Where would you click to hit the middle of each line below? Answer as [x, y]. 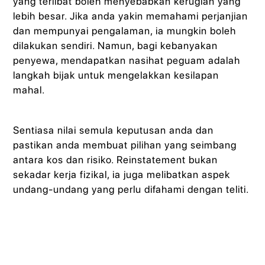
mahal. [29, 90]
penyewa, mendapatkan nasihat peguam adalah [127, 60]
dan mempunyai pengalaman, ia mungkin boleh [125, 30]
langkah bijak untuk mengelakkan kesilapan [116, 75]
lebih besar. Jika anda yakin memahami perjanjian [131, 16]
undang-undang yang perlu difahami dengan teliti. [131, 189]
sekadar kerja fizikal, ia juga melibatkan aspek [122, 174]
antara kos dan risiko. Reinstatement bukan [116, 159]
